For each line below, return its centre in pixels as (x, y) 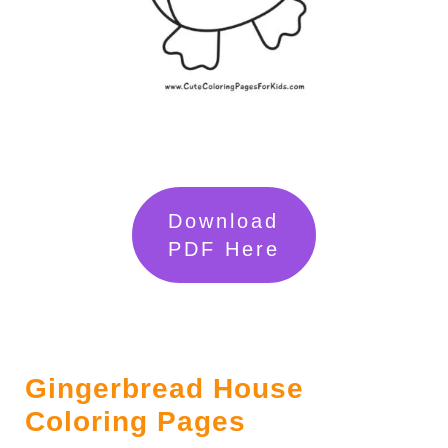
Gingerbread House (164, 388)
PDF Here (223, 248)
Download (224, 220)
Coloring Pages (135, 421)
